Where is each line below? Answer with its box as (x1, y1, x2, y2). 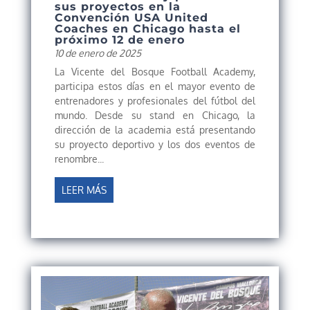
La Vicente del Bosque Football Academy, (54, 65, 256, 77)
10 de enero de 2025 (54, 46, 141, 59)
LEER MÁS (61, 183, 107, 196)
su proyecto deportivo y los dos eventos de (54, 138, 256, 150)
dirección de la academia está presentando (54, 123, 256, 136)
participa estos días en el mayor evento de (54, 80, 256, 92)
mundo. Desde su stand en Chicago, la (54, 109, 256, 121)
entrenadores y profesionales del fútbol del (54, 94, 256, 107)
